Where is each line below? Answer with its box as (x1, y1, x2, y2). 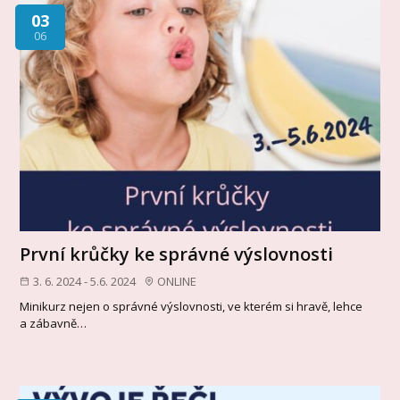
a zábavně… (20, 315, 87, 332)
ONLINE (157, 272, 197, 289)
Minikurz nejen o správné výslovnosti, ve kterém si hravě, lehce (20, 298, 363, 315)
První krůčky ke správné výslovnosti (20, 241, 334, 266)
